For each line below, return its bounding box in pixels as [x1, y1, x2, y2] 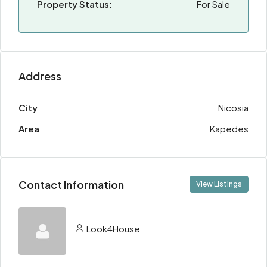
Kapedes [210, 123, 249, 134]
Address [18, 69, 61, 83]
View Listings [196, 179, 242, 188]
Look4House [86, 222, 140, 234]
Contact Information [18, 177, 124, 191]
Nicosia [218, 102, 249, 113]
